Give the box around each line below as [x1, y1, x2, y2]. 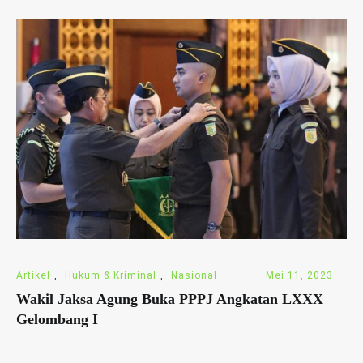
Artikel [16, 269, 50, 281]
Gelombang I [16, 310, 98, 327]
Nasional [171, 269, 217, 281]
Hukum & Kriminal [65, 269, 156, 281]
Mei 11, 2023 [266, 269, 333, 281]
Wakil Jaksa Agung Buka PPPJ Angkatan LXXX [16, 290, 323, 307]
